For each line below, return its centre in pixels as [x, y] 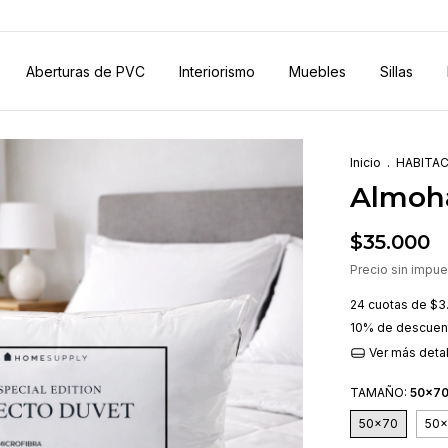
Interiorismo [217, 71]
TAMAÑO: [380, 393]
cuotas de [399, 305]
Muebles [317, 71]
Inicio [365, 163]
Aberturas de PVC [85, 71]
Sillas [396, 71]
